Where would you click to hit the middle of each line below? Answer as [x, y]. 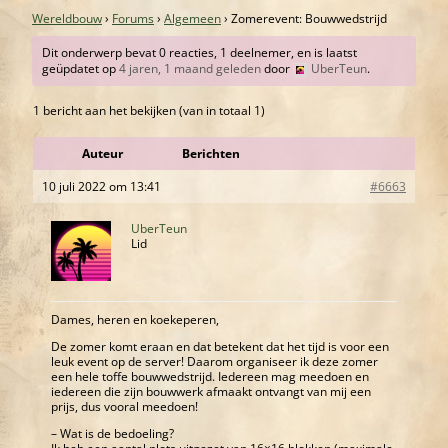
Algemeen [192, 19]
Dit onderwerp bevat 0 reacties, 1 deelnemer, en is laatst [200, 53]
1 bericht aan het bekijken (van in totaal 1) [149, 111]
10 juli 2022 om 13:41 [101, 187]
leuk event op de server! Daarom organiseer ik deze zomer [214, 362]
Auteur [102, 154]
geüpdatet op [81, 69]
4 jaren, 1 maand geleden [190, 69]
